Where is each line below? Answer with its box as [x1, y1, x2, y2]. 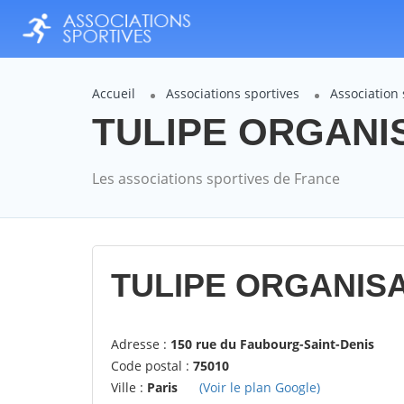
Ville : [111, 379, 147, 397]
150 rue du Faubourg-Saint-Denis [170, 335, 374, 353]
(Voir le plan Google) [199, 379, 320, 397]
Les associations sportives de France [92, 169, 340, 189]
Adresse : [111, 335, 170, 353]
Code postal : [111, 357, 193, 375]
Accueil [92, 85, 135, 103]
